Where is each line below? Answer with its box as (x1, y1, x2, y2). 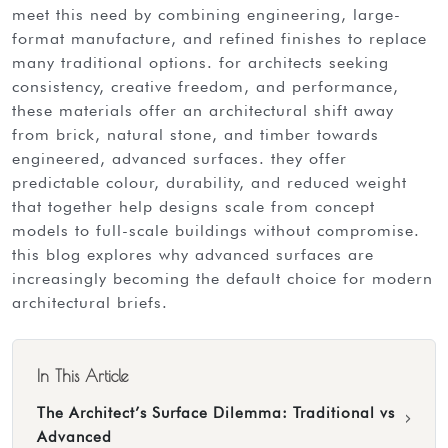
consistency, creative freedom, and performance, (12, 76, 399, 96)
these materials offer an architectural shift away (12, 100, 394, 120)
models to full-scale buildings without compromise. (12, 220, 420, 240)
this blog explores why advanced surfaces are (12, 244, 374, 264)
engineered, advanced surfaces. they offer (12, 148, 347, 168)
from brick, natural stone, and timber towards (12, 124, 379, 144)
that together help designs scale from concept (12, 196, 375, 216)
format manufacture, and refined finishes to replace (12, 28, 427, 48)
